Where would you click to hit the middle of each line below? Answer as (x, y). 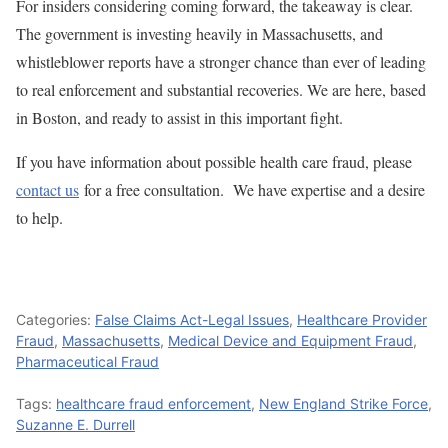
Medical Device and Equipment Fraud (290, 340)
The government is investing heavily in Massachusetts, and (199, 33)
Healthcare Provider (362, 319)
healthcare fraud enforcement (153, 403)
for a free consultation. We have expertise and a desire (252, 189)
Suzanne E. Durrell (75, 424)
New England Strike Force (343, 403)
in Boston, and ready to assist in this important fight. (179, 117)
